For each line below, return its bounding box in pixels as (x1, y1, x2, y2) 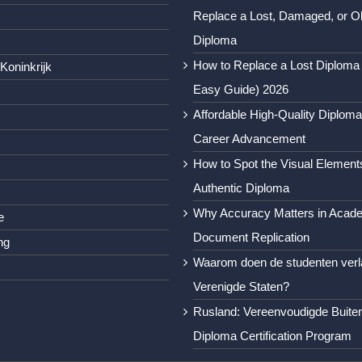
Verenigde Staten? (193, 280, 289, 294)
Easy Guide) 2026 (193, 82, 288, 97)
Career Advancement (193, 132, 305, 146)
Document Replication (193, 230, 309, 245)
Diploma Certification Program (193, 329, 351, 343)
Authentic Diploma (193, 181, 289, 196)
